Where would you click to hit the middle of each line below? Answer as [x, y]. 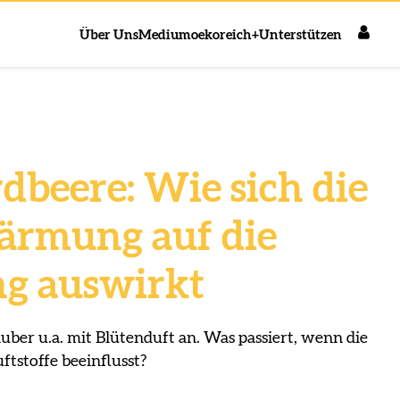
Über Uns [109, 35]
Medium [165, 35]
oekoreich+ [225, 35]
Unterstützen [301, 35]
